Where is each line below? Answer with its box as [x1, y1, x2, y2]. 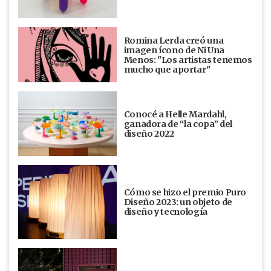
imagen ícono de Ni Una [123, 44, 224, 56]
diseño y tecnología [123, 206, 207, 217]
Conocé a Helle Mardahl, [123, 108, 227, 120]
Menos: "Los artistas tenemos [123, 54, 252, 65]
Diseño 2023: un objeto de [123, 196, 232, 207]
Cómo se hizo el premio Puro [123, 186, 247, 198]
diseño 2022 [123, 128, 174, 139]
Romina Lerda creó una [123, 34, 224, 46]
